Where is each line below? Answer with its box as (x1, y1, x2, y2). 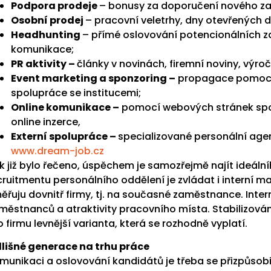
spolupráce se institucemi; (11, 86, 141, 100)
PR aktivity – (11, 57, 77, 71)
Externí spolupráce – (11, 129, 118, 144)
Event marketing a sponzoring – (11, 71, 175, 86)
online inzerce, (11, 115, 80, 129)
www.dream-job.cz (11, 144, 104, 158)
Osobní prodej (11, 13, 85, 28)
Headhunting (11, 28, 82, 42)
